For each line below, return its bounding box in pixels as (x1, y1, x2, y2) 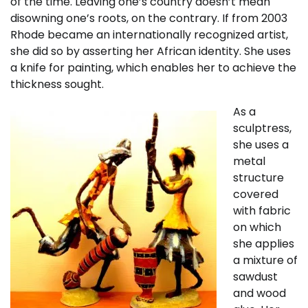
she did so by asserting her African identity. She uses (10, 43, 291, 59)
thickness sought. (10, 76, 104, 92)
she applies (233, 235, 294, 252)
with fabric (233, 202, 291, 219)
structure (233, 169, 284, 186)
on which (233, 219, 281, 235)
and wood (233, 285, 286, 301)
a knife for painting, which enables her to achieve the (10, 59, 296, 76)
